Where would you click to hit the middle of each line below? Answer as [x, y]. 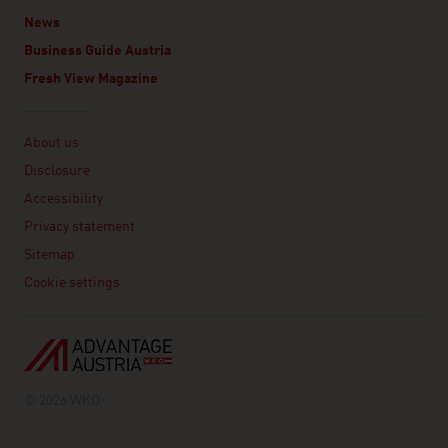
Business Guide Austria [97, 51]
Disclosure [57, 171]
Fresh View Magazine [91, 79]
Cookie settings [72, 283]
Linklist [48, 123]
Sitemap [49, 255]
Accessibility [63, 199]
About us [51, 143]
